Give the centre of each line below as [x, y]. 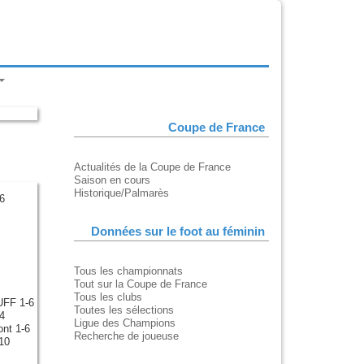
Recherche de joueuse [126, 336]
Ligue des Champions [125, 323]
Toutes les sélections [124, 310]
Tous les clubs [108, 297]
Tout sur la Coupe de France [141, 284]
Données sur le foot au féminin [178, 232]
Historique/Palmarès [121, 193]
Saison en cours [112, 180]
